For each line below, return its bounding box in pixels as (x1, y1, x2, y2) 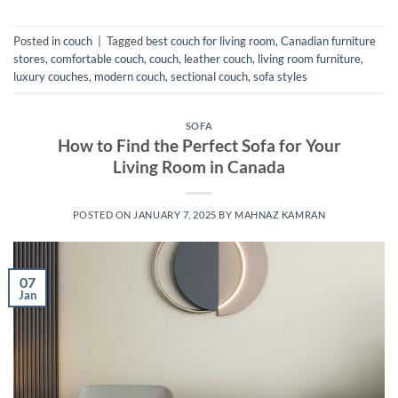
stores (13, 51, 45, 66)
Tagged (107, 33, 146, 48)
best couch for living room (146, 33, 275, 48)
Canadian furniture (281, 33, 376, 48)
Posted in (13, 33, 63, 48)
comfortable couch (51, 51, 144, 66)
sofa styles (253, 68, 307, 84)
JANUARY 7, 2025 (133, 209, 217, 221)
